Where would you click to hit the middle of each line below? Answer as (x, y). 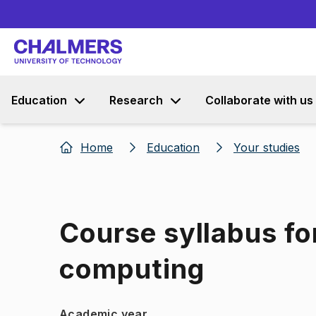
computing (132, 269)
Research (136, 100)
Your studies (267, 147)
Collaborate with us (259, 100)
